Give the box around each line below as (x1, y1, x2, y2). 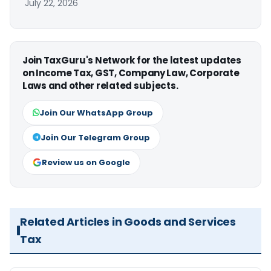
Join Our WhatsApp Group (39, 106, 153, 119)
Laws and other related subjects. (22, 79, 178, 92)
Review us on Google (42, 156, 130, 168)
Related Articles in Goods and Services (19, 214, 237, 229)
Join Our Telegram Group (41, 131, 150, 143)
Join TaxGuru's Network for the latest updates (22, 53, 241, 67)
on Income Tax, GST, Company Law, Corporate (22, 66, 240, 79)
